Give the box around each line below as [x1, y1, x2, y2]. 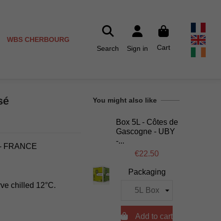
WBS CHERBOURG [7, 35, 70, 43]
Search [97, 44, 119, 53]
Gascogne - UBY [116, 127, 176, 136]
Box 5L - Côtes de [116, 117, 179, 126]
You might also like [93, 96, 157, 104]
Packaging [128, 168, 166, 177]
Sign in [127, 44, 148, 53]
